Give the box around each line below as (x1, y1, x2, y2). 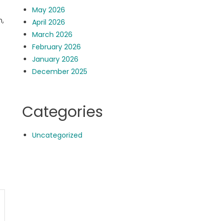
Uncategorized (32, 130, 83, 140)
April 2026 (32, 17, 66, 27)
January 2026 (32, 54, 79, 64)
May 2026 (32, 5, 66, 15)
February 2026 (32, 42, 81, 52)
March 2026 (32, 30, 73, 39)
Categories (22, 102, 104, 122)
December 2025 (32, 67, 88, 76)
